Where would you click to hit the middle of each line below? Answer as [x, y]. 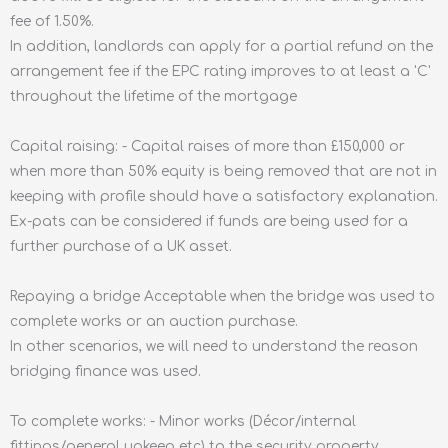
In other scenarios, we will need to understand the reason [214, 346]
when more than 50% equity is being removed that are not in [223, 171]
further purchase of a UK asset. [121, 246]
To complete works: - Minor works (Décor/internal [183, 421]
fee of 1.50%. [52, 21]
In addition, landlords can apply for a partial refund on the [221, 46]
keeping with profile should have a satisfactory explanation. [224, 196]
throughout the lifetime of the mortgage [153, 96]
